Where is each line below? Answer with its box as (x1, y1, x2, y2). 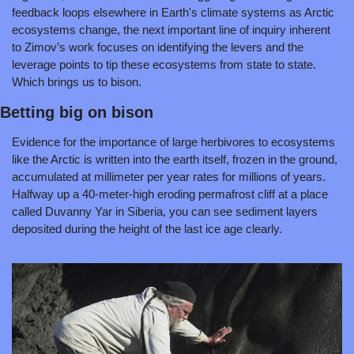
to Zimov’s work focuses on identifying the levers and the (12, 40, 303, 54)
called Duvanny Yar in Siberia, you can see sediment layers (12, 205, 318, 218)
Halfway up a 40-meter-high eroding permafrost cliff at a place (12, 187, 328, 201)
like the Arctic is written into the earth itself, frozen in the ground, (12, 153, 337, 166)
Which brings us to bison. (12, 75, 141, 88)
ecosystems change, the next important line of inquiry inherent (12, 23, 330, 36)
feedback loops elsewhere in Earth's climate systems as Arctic (12, 6, 334, 19)
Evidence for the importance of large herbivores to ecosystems (12, 135, 335, 149)
